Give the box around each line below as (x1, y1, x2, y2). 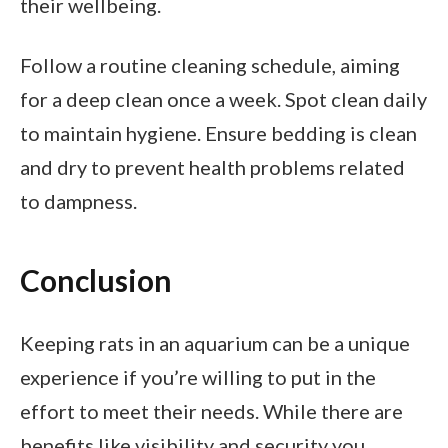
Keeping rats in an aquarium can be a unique (20, 330, 410, 355)
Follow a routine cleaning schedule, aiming (20, 52, 400, 77)
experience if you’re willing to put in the (20, 364, 376, 389)
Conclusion (20, 262, 172, 299)
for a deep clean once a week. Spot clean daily (20, 86, 427, 111)
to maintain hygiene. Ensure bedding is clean (20, 120, 417, 145)
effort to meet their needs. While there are (20, 398, 403, 423)
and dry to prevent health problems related (20, 154, 405, 179)
